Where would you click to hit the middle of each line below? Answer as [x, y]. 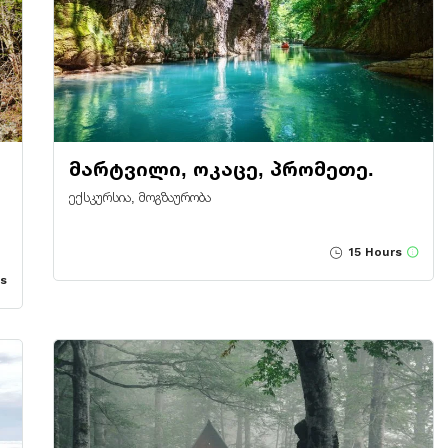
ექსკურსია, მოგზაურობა [139, 197]
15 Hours [373, 251]
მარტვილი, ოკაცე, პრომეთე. [221, 168]
